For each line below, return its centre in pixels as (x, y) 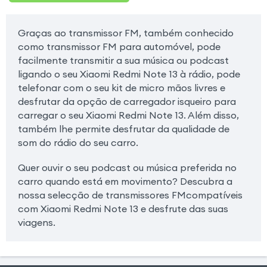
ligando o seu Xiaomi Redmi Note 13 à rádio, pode (129, 74)
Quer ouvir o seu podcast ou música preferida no (127, 168)
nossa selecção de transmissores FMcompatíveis (130, 195)
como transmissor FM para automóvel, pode (119, 46)
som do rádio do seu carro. (78, 142)
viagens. (36, 223)
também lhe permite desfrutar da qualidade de (123, 128)
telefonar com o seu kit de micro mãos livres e (121, 87)
